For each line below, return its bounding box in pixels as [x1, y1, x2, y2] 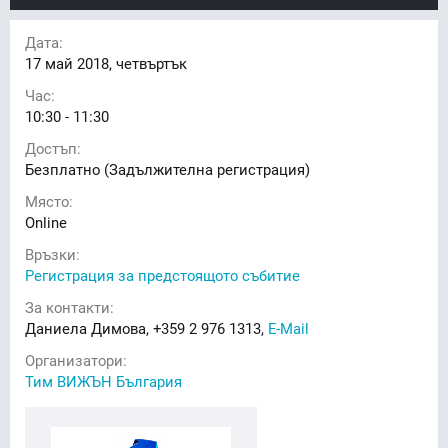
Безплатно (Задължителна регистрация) [25, 158, 310, 179]
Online [25, 211, 67, 232]
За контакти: [25, 296, 114, 317]
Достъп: [25, 137, 81, 158]
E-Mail [268, 317, 309, 338]
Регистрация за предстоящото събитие [25, 264, 300, 285]
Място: [25, 190, 73, 211]
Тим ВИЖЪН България [25, 370, 182, 391]
